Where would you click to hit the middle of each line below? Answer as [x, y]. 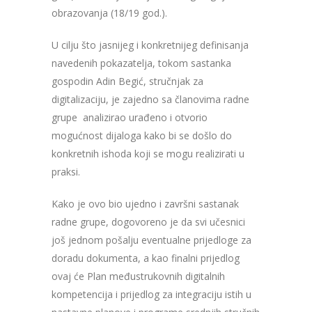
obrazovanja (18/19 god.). [109, 13]
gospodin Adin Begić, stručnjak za [127, 81]
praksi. [66, 172]
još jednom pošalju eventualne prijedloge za [151, 240]
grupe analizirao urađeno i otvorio [130, 118]
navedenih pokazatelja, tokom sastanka [141, 63]
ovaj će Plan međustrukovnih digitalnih [138, 276]
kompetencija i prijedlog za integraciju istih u [151, 295]
